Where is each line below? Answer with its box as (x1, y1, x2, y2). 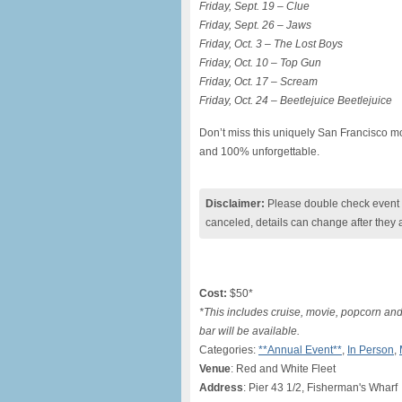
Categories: (199, 344, 258, 356)
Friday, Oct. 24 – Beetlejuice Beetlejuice (199, 94, 392, 107)
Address (199, 381, 243, 394)
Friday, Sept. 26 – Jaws (199, 19, 311, 31)
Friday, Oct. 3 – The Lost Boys (199, 38, 343, 50)
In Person (347, 344, 394, 356)
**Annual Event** (258, 344, 342, 356)
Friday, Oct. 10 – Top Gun (199, 57, 321, 69)
